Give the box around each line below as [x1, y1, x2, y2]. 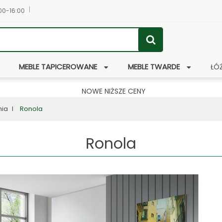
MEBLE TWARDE [127, 61, 180, 72]
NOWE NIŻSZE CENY [81, 86, 146, 96]
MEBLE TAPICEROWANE [18, 61, 97, 72]
